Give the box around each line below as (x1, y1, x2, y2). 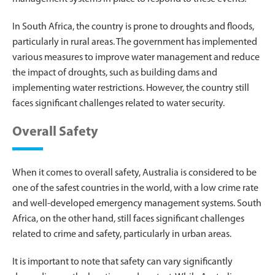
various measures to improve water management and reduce (12, 52, 260, 63)
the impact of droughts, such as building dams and (12, 68, 217, 78)
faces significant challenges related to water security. (12, 98, 225, 109)
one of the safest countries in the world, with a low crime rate (12, 183, 258, 193)
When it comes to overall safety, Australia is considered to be (12, 168, 257, 178)
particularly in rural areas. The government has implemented (12, 37, 257, 47)
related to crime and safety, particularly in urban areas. (12, 229, 231, 239)
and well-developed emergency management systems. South (12, 198, 261, 209)
